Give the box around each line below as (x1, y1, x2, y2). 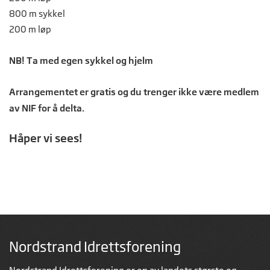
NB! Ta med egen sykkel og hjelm (9, 55, 153, 66)
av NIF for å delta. (9, 102, 84, 114)
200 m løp (9, 24, 51, 36)
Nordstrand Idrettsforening (9, 239, 181, 256)
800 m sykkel (9, 8, 65, 20)
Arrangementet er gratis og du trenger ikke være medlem (9, 86, 259, 98)
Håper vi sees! (9, 131, 82, 145)
